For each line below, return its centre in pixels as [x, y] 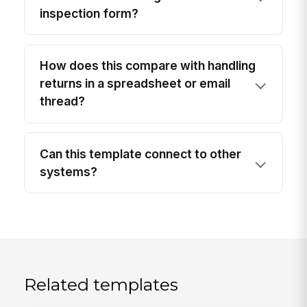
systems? [69, 171]
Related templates [101, 285]
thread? [63, 101]
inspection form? [89, 13]
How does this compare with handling [148, 66]
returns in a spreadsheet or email [135, 84]
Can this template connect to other [141, 153]
